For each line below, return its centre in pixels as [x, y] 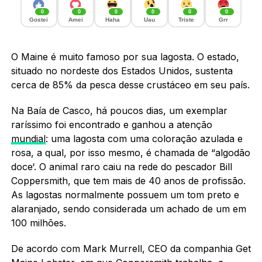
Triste [187, 19]
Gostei [39, 19]
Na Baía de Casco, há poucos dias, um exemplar [119, 110]
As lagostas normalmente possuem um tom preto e [125, 194]
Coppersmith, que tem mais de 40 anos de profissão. [128, 180]
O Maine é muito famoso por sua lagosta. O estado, [125, 56]
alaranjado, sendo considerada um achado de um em [128, 208]
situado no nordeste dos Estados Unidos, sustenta [122, 70]
